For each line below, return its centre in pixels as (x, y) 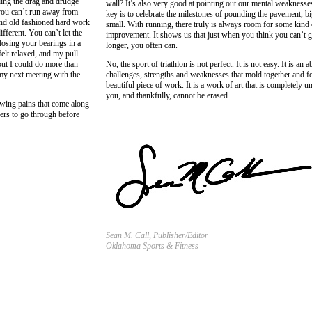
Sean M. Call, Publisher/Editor (157, 236)
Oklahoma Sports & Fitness (152, 246)
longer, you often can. (141, 46)
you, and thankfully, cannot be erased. (167, 96)
